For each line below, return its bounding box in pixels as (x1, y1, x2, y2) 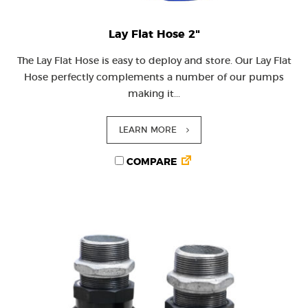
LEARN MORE (119, 126, 177, 134)
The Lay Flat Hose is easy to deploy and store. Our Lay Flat (16, 56, 291, 66)
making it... (128, 89, 180, 99)
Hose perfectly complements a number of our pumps (24, 73, 284, 82)
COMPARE (124, 157, 177, 167)
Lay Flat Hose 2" (108, 29, 200, 40)
